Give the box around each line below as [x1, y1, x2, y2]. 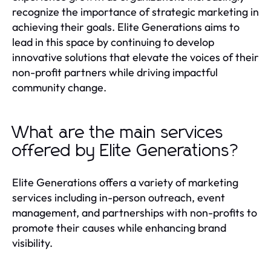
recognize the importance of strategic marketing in [12, 4, 259, 19]
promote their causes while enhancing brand [12, 220, 226, 235]
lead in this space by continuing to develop [12, 34, 214, 49]
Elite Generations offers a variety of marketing [12, 175, 238, 189]
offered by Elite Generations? [12, 142, 240, 160]
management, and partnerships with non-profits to [12, 205, 257, 220]
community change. [12, 80, 106, 94]
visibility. [12, 235, 53, 250]
